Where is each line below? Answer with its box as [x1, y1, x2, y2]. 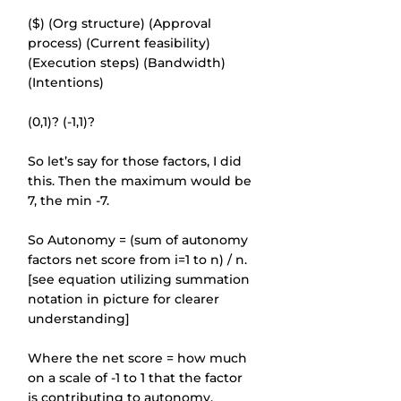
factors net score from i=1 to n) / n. [28, 252, 251, 268]
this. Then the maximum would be [28, 173, 255, 189]
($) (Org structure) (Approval [28, 15, 215, 31]
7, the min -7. [28, 192, 109, 209]
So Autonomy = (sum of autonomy [28, 232, 252, 248]
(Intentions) [28, 74, 104, 90]
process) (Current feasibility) [28, 35, 214, 51]
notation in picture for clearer [28, 291, 223, 307]
